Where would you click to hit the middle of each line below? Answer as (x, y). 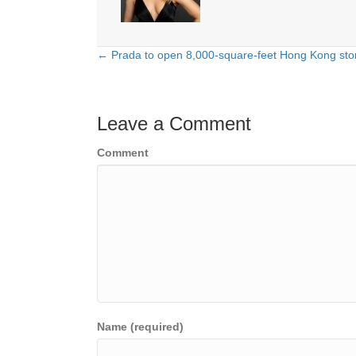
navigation (151, 95)
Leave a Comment (174, 123)
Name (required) (140, 326)
